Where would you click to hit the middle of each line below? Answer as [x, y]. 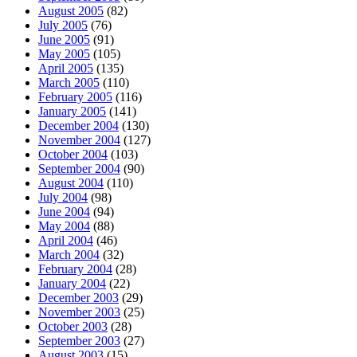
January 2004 [72, 284]
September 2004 [79, 169]
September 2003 [79, 341]
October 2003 [73, 327]
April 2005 [66, 69]
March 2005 [69, 83]
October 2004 [73, 155]
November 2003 [79, 312]
